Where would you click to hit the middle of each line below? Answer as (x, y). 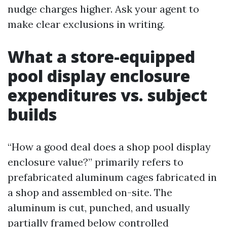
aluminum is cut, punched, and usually (99, 207)
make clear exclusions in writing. (86, 24)
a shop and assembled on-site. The (90, 192)
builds (32, 114)
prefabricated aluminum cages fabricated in (112, 177)
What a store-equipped (101, 56)
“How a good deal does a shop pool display (109, 147)
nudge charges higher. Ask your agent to (103, 9)
